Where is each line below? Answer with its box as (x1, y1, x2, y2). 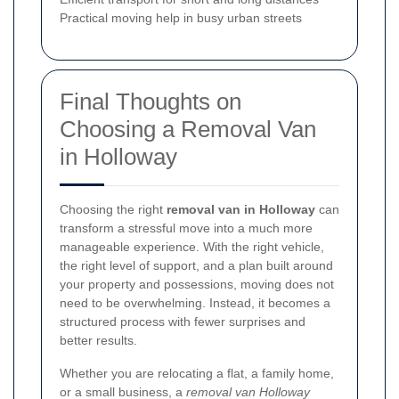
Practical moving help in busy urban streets (60, 10, 302, 25)
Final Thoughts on (60, 87, 241, 115)
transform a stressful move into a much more (60, 220, 313, 235)
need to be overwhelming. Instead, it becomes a (60, 295, 330, 310)
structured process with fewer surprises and (60, 313, 305, 329)
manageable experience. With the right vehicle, (60, 239, 324, 254)
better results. (60, 332, 137, 347)
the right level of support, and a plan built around (60, 257, 333, 273)
